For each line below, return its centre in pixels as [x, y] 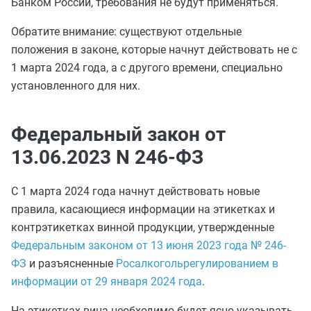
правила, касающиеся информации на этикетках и [143, 209]
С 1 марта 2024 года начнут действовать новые [135, 191]
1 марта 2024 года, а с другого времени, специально [147, 68]
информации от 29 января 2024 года [107, 281]
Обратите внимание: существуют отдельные [126, 32]
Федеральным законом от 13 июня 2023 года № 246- [149, 245]
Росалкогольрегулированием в [197, 263]
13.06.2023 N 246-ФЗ [107, 157]
